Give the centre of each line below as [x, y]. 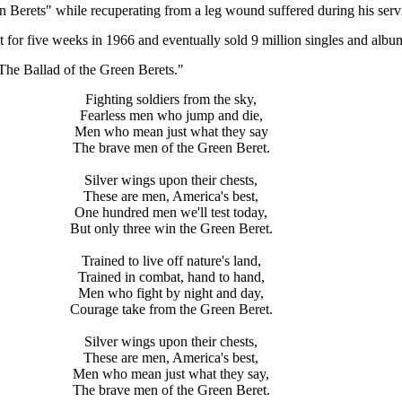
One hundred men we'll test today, [171, 212]
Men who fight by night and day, [171, 293]
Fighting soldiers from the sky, [171, 99]
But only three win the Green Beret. [171, 228]
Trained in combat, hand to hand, [171, 277]
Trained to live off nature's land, [171, 261]
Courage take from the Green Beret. [171, 309]
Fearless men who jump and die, [171, 115]
